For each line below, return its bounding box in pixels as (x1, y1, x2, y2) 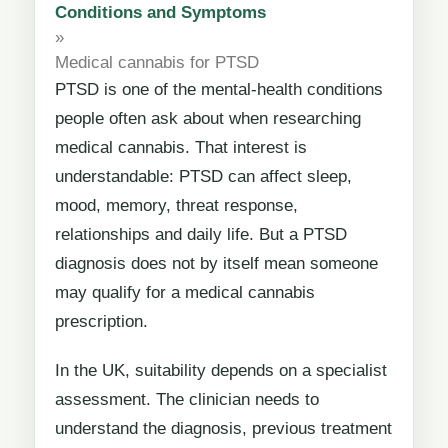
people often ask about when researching (55, 108, 361, 128)
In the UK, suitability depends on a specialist (55, 360, 387, 380)
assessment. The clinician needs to (55, 389, 319, 409)
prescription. (55, 311, 148, 331)
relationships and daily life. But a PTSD (55, 224, 347, 244)
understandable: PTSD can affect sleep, (55, 166, 352, 186)
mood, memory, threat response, (55, 195, 298, 215)
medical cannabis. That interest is (55, 137, 307, 157)
